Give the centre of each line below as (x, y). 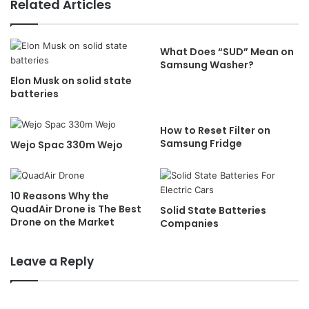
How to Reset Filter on (215, 130)
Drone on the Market (62, 222)
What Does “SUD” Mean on (227, 51)
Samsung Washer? (207, 64)
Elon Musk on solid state (71, 80)
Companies (189, 223)
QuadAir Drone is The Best (76, 209)
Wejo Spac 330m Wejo (67, 144)
